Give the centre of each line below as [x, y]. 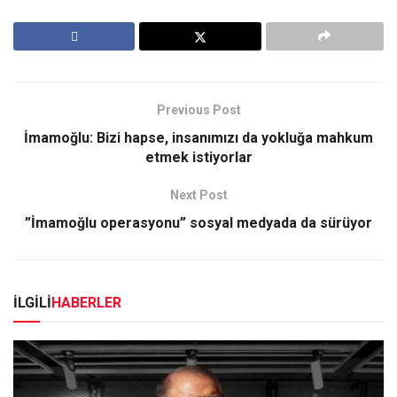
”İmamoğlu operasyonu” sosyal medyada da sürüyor [198, 223]
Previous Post [198, 110]
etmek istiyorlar [198, 158]
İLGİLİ [32, 303]
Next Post [198, 195]
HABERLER [86, 303]
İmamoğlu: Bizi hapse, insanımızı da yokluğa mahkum [198, 138]
